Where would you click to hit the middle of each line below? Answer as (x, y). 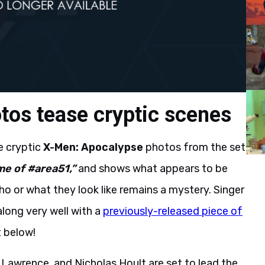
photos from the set (194, 147)
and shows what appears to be (152, 168)
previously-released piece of (173, 211)
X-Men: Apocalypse (93, 147)
